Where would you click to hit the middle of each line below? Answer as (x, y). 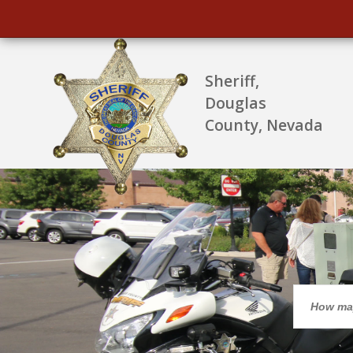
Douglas (236, 103)
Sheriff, (232, 81)
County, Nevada (264, 125)
